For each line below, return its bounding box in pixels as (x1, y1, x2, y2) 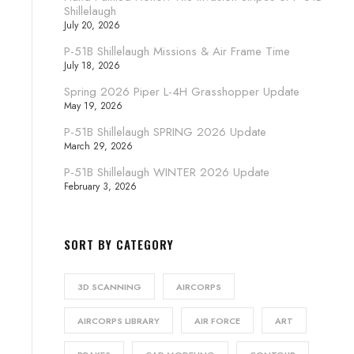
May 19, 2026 (64, 99, 122, 114)
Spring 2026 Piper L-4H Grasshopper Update (64, 83, 299, 101)
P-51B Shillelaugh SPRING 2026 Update (64, 123, 266, 141)
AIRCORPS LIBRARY (77, 314, 160, 328)
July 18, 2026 (64, 58, 120, 73)
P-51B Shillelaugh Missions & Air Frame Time (64, 43, 290, 61)
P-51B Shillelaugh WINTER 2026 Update (64, 164, 269, 182)
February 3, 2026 (64, 179, 137, 194)
